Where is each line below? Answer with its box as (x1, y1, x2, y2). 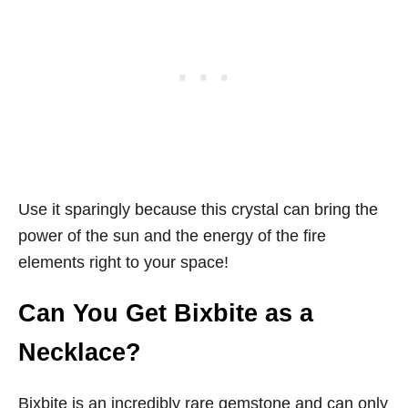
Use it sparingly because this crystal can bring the (18, 200, 378, 219)
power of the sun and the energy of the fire (18, 227, 326, 246)
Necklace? (18, 339, 141, 367)
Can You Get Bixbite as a (18, 300, 313, 328)
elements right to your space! (18, 253, 229, 272)
